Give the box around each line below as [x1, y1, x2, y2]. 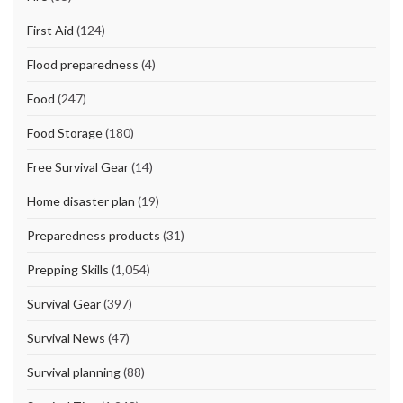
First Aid [27, 22, 74, 39]
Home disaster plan [27, 193, 135, 210]
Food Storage [27, 125, 103, 141]
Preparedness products [27, 228, 160, 244]
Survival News [27, 330, 105, 346]
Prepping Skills [27, 262, 109, 278]
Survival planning [27, 364, 121, 381]
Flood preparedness [27, 57, 139, 73]
